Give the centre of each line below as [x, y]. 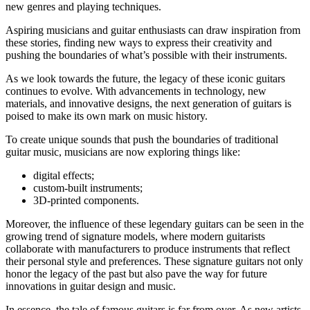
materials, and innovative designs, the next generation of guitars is [148, 103]
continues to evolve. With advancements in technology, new [136, 91]
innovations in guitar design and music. [91, 286]
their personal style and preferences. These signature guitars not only [154, 261]
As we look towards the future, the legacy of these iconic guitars [145, 78]
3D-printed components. [86, 200]
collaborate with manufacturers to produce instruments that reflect [148, 248]
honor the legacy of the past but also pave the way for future [136, 273]
